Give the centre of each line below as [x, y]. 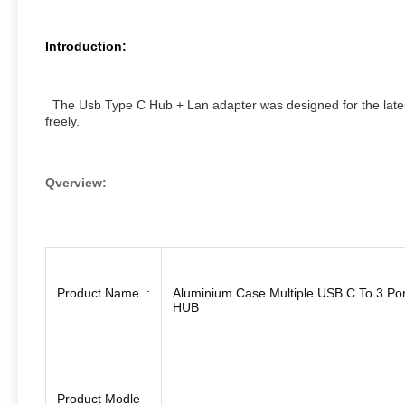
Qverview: [76, 183]
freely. [62, 121]
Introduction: [86, 46]
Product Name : [104, 293]
